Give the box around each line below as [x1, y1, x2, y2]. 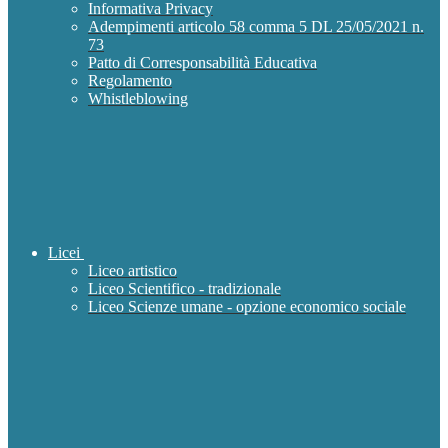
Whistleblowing [88, 90, 188, 108]
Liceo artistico [88, 262, 177, 280]
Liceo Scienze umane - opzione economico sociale [88, 298, 406, 316]
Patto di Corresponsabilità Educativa [88, 54, 317, 72]
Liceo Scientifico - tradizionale [88, 280, 281, 298]
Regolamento [88, 72, 172, 90]
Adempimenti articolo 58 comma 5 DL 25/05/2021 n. [88, 18, 424, 36]
